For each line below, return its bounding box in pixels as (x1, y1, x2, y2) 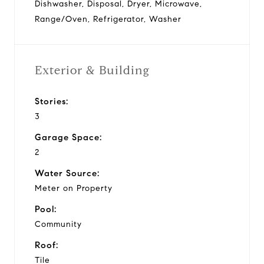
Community (35, 219, 82, 229)
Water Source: (35, 167, 100, 179)
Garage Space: (35, 131, 102, 143)
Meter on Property (35, 183, 113, 193)
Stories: (35, 95, 68, 107)
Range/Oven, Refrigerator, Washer (35, 14, 181, 24)
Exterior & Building (35, 62, 150, 78)
